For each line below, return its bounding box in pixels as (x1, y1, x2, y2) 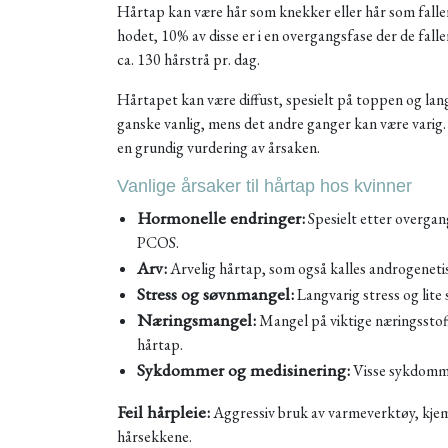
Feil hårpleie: (117, 400, 210, 423)
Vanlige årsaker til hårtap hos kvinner (117, 176, 417, 196)
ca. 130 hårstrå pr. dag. (117, 49, 260, 70)
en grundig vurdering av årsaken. (117, 137, 323, 158)
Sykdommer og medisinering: (137, 358, 350, 381)
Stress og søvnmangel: (137, 282, 294, 305)
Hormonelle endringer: (137, 206, 305, 229)
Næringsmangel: (137, 308, 256, 331)
